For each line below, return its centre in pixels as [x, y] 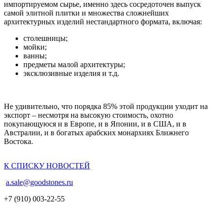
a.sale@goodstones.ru [39, 182]
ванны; [35, 55]
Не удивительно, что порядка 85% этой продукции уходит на [106, 106]
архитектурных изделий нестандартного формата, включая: [103, 21]
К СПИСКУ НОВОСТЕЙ [47, 165]
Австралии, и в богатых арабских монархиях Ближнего [96, 132]
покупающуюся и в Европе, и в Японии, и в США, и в [95, 124]
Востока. [18, 141]
